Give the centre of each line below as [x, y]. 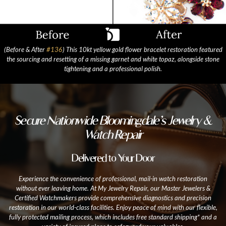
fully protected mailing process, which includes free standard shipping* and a [113, 217]
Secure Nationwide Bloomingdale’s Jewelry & [113, 121]
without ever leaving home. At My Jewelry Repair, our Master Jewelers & [113, 188]
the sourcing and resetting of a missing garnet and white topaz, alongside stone [113, 59]
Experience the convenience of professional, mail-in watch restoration [113, 179]
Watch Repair [113, 135]
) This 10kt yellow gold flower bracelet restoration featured [142, 49]
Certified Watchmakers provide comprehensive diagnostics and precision [113, 198]
